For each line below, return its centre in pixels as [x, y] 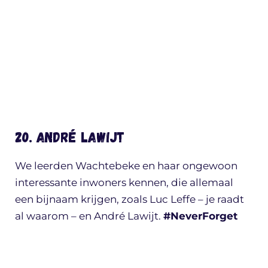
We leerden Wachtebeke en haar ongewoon [126, 166]
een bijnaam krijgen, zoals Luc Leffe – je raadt [130, 200]
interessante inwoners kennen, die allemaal [124, 183]
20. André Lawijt [70, 137]
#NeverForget [200, 216]
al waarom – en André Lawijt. [89, 216]
